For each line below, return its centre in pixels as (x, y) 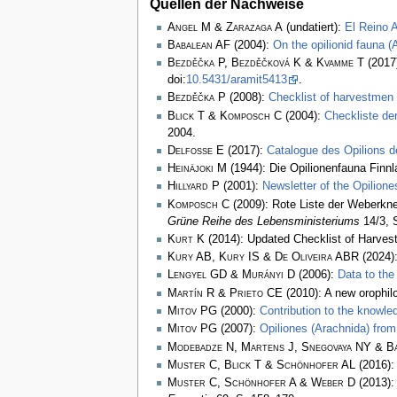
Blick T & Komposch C (224, 116)
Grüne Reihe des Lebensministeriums (263, 221)
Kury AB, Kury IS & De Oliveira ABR (263, 257)
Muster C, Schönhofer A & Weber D (261, 383)
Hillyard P (193, 187)
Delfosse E (195, 150)
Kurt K (186, 239)
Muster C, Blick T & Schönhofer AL (261, 365)
